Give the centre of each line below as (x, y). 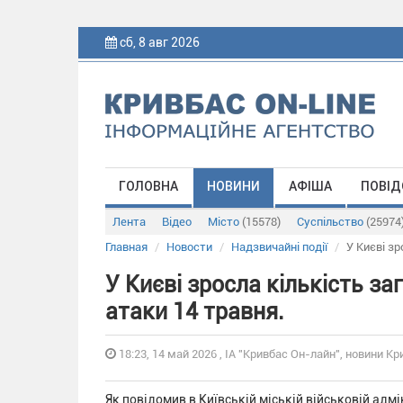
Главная (126, 247)
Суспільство (331, 222)
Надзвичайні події (279, 247)
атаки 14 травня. (195, 312)
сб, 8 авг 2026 (160, 42)
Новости (189, 247)
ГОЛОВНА (148, 186)
